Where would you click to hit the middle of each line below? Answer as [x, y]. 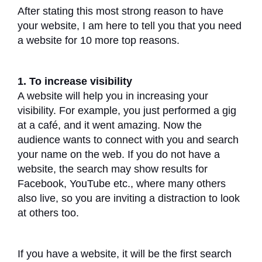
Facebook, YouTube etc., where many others [122, 183]
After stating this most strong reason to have [120, 11]
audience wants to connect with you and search [128, 139]
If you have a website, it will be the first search [125, 254]
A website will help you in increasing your [113, 96]
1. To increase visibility [76, 81]
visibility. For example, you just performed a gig [127, 110]
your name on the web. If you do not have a [119, 154]
